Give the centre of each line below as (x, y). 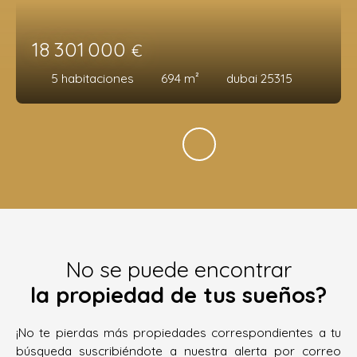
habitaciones (98, 78)
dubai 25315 (259, 78)
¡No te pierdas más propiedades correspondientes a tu (178, 333)
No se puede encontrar (178, 270)
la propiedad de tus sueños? (178, 295)
